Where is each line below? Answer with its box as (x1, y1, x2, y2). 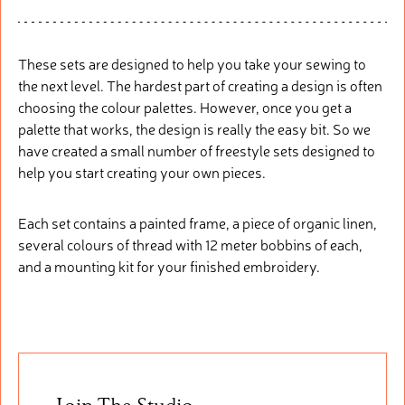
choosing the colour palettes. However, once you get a (17, 96, 352, 117)
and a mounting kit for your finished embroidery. (17, 255, 320, 276)
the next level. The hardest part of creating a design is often (17, 74, 382, 95)
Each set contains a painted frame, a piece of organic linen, (17, 212, 377, 232)
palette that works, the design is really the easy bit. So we (17, 118, 371, 138)
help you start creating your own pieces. (17, 161, 266, 182)
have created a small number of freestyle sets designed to (17, 139, 375, 160)
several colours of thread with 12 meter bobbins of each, (17, 233, 363, 254)
